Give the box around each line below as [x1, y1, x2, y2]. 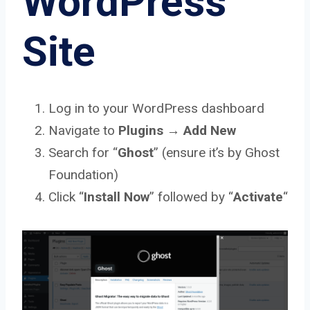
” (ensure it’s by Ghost [154, 145, 280, 161]
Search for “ [48, 145, 118, 161]
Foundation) [48, 167, 118, 183]
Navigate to [48, 122, 118, 139]
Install [84, 189, 120, 206]
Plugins [118, 122, 167, 139]
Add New [183, 122, 236, 139]
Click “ [48, 189, 84, 206]
